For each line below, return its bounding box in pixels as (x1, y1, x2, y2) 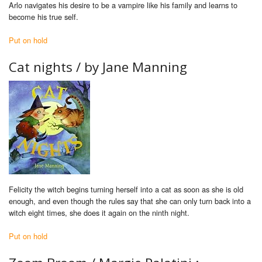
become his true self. (9, 11, 78, 23)
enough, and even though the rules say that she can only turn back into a (9, 195, 251, 207)
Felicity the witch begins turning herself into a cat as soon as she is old (9, 184, 243, 195)
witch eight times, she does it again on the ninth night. (9, 207, 189, 219)
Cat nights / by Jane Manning (9, 58, 187, 77)
